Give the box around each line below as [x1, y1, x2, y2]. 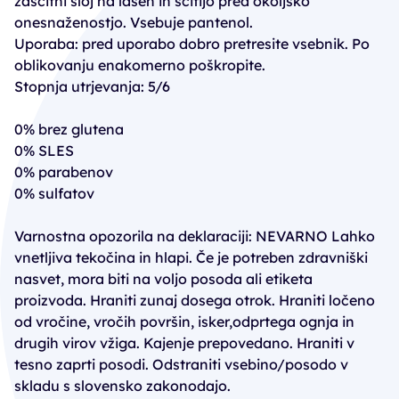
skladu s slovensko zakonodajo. [14, 377, 231, 395]
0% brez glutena [14, 120, 124, 138]
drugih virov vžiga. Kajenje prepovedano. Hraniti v [14, 334, 354, 352]
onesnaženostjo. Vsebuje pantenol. [14, 13, 253, 31]
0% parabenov [14, 163, 113, 181]
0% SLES [14, 142, 74, 159]
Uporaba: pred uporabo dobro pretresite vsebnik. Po [14, 35, 370, 53]
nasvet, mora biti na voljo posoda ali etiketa [14, 270, 313, 288]
